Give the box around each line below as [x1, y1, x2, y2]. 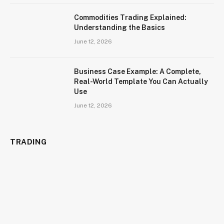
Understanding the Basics [74, 23, 165, 32]
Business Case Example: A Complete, [74, 67, 201, 76]
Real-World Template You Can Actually [74, 77, 208, 86]
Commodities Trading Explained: [74, 13, 186, 22]
